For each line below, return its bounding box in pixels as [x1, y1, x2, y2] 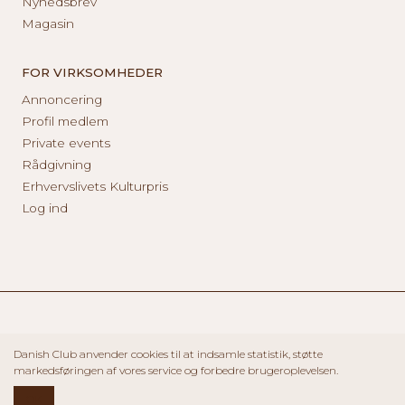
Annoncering [22, 91, 102, 107]
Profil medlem [22, 113, 108, 128]
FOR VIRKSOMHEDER [22, 64, 163, 80]
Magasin [22, 15, 74, 31]
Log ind [22, 200, 68, 215]
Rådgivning [22, 156, 91, 172]
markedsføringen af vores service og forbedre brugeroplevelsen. [14, 363, 338, 378]
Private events [22, 135, 110, 150]
